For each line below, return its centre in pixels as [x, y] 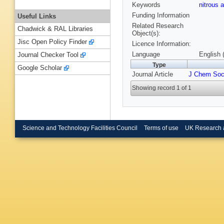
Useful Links [37, 16]
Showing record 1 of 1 [162, 88]
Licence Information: [161, 44]
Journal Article [152, 74]
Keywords [146, 5]
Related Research [158, 26]
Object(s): [146, 33]
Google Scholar [40, 68]
